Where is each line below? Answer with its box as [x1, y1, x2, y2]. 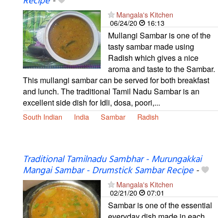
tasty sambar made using [108, 40, 194, 52]
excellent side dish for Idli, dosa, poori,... [23, 96, 160, 108]
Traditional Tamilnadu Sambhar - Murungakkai [23, 152, 201, 167]
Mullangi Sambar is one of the [108, 29, 211, 41]
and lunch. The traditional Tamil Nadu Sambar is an [23, 85, 200, 97]
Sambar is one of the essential [108, 199, 212, 211]
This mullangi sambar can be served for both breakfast [23, 74, 209, 86]
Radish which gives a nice [108, 52, 199, 63]
